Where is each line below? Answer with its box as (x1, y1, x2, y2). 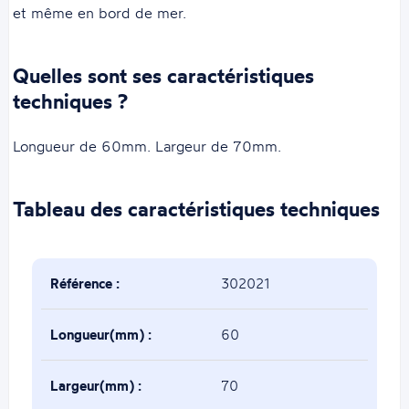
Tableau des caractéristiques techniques (13, 195, 381, 222)
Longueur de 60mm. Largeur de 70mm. (13, 136, 282, 155)
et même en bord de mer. (13, 3, 187, 22)
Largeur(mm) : (49, 376, 142, 394)
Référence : (49, 274, 120, 292)
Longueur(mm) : (49, 325, 152, 343)
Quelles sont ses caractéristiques (13, 62, 315, 89)
